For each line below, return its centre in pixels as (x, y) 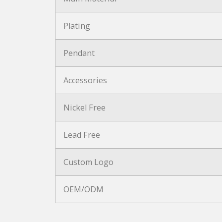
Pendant (79, 53)
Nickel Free (84, 107)
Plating (77, 26)
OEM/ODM (83, 189)
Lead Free (82, 135)
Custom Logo (88, 162)
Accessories (85, 80)
